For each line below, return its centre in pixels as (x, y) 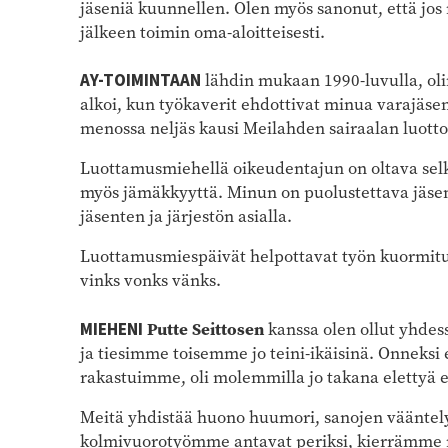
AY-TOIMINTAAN (140, 80)
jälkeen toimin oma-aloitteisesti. (202, 32)
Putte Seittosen (207, 328)
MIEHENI (111, 329)
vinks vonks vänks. (150, 280)
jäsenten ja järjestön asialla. (186, 216)
